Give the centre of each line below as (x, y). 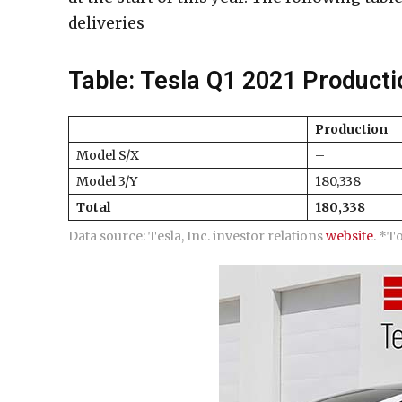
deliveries (106, 23)
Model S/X (108, 155)
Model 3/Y (107, 181)
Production (351, 129)
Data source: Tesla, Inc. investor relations (197, 236)
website (350, 236)
